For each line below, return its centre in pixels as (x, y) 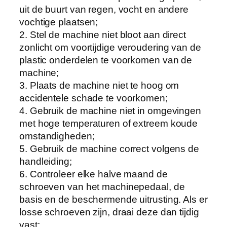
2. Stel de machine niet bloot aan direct (103, 34)
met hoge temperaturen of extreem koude (109, 123)
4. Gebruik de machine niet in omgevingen (110, 110)
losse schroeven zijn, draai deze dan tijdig (109, 212)
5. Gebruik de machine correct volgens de (109, 148)
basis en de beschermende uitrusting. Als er (113, 199)
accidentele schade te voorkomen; (93, 98)
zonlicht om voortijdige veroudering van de (110, 47)
